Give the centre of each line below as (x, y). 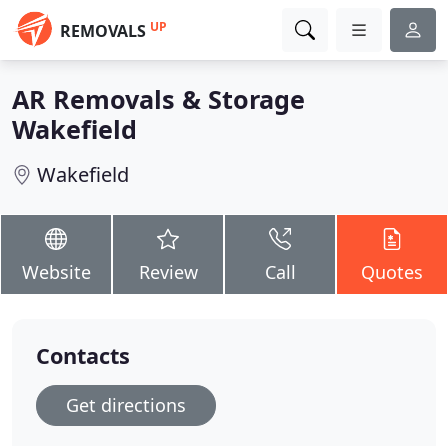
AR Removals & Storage (158, 99)
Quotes (392, 272)
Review (168, 272)
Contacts (83, 355)
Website (56, 272)
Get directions (126, 405)
